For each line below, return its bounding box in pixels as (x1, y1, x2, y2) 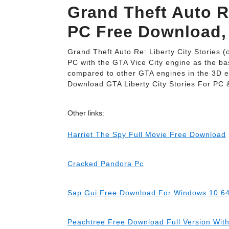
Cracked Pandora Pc (67, 159, 144, 168)
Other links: (67, 109, 104, 117)
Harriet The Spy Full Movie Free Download (67, 130, 226, 139)
